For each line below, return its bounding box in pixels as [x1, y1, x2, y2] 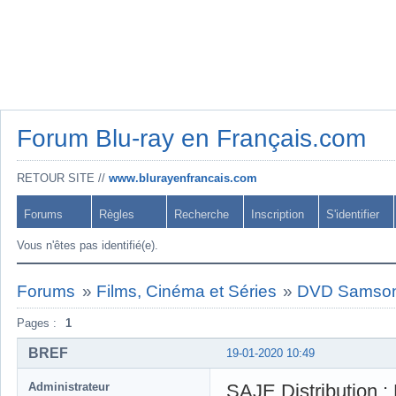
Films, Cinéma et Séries [95, 282, 277, 301]
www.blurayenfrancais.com [109, 171, 257, 185]
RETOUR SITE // [17, 171, 109, 185]
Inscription [251, 208, 304, 221]
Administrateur [28, 379, 110, 393]
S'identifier [326, 208, 379, 221]
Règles [99, 208, 134, 221]
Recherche [174, 208, 229, 221]
